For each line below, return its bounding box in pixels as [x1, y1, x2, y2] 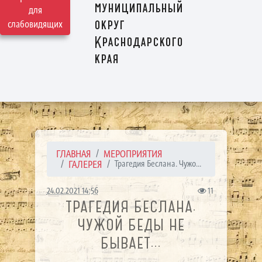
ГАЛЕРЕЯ [68, 158, 102, 171]
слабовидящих [8, 18, 63, 30]
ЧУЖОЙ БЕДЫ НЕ [77, 215, 185, 235]
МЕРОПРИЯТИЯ [103, 147, 163, 160]
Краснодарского [94, 33, 184, 52]
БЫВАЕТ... [100, 233, 161, 253]
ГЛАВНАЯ [56, 147, 91, 160]
